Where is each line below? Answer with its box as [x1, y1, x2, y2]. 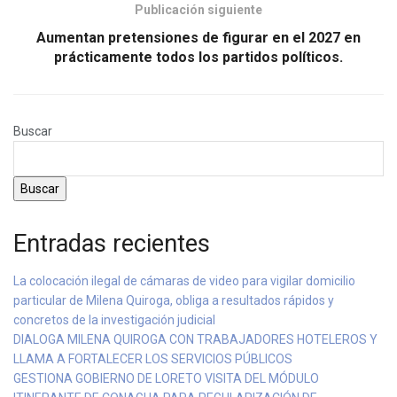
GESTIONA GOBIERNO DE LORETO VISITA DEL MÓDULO [13, 371, 319, 386]
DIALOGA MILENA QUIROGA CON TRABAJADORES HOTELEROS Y [13, 332, 378, 347]
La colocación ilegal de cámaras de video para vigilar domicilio [13, 274, 355, 289]
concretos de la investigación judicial [13, 313, 215, 328]
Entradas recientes [13, 229, 210, 258]
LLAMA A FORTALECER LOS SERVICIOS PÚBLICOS [13, 352, 292, 367]
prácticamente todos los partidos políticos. [54, 48, 343, 66]
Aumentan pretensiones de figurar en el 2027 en [36, 28, 361, 46]
